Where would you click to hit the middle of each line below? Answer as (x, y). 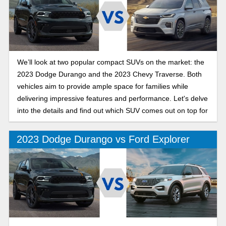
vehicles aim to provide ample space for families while (102, 86)
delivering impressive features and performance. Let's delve (112, 98)
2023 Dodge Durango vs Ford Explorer (103, 139)
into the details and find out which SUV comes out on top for (112, 110)
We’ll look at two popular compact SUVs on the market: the (110, 62)
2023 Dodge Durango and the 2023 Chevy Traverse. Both (109, 74)
